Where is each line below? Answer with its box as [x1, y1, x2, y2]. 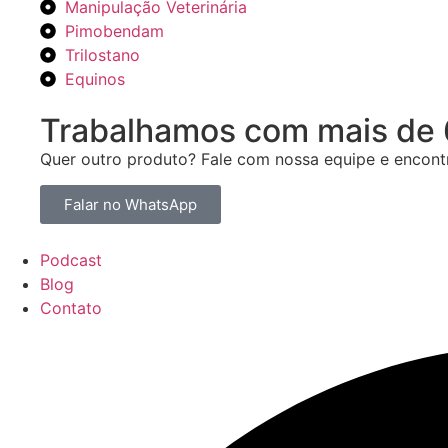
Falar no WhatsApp [64, 195, 197, 215]
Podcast [40, 250, 102, 271]
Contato [40, 298, 102, 319]
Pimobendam [65, 21, 164, 41]
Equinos [65, 69, 125, 89]
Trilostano [65, 45, 140, 65]
